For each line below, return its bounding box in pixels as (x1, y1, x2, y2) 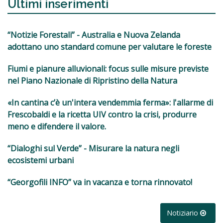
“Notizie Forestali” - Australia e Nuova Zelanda (7, 29, 180, 41)
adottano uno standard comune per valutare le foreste (7, 41, 212, 53)
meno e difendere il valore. (7, 121, 106, 132)
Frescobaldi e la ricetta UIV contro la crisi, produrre (7, 109, 197, 120)
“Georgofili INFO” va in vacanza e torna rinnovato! (7, 177, 192, 188)
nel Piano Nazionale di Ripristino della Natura (7, 75, 177, 87)
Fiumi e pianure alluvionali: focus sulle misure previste (7, 63, 209, 75)
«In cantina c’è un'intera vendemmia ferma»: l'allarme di (7, 97, 213, 109)
